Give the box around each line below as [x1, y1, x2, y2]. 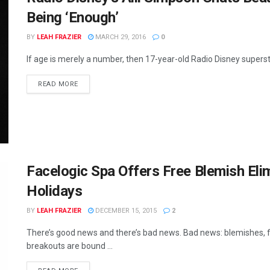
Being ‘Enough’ [27, 9, 119, 27]
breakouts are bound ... [27, 240, 113, 251]
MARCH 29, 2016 [93, 33, 146, 42]
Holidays [27, 182, 83, 199]
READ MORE [38, 80, 78, 89]
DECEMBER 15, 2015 [93, 206, 157, 215]
